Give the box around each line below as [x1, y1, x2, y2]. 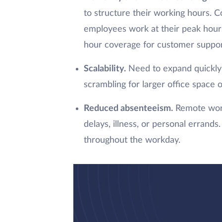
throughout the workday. [83, 136, 180, 145]
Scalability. [83, 64, 126, 74]
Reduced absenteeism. [83, 104, 173, 113]
